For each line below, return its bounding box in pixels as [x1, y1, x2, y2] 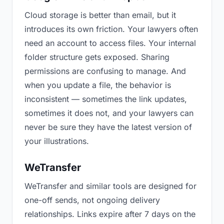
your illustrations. [24, 136, 89, 146]
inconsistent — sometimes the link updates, [24, 94, 187, 104]
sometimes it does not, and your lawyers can [24, 108, 193, 118]
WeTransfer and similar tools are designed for [24, 181, 196, 191]
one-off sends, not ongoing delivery [24, 195, 160, 205]
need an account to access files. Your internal [24, 38, 196, 48]
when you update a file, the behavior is [24, 80, 171, 90]
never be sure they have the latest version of [24, 122, 192, 132]
